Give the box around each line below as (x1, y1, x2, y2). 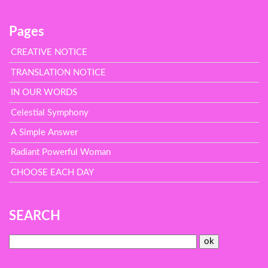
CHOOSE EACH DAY (11, 167, 95, 177)
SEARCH (8, 209, 60, 223)
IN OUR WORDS (11, 88, 78, 98)
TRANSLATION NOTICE (11, 68, 106, 77)
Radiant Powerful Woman (11, 148, 111, 157)
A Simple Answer (11, 127, 78, 137)
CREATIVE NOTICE (11, 48, 88, 57)
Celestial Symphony (11, 108, 89, 117)
